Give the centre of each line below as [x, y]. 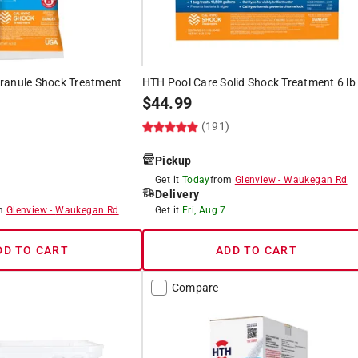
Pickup [173, 160]
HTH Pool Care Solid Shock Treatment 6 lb [249, 82]
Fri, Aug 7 [204, 210]
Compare [195, 287]
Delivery [177, 194]
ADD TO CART [257, 250]
